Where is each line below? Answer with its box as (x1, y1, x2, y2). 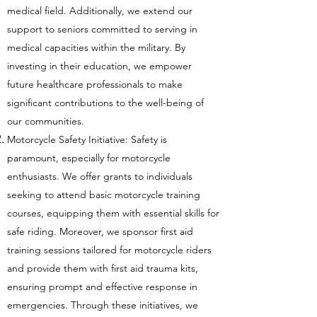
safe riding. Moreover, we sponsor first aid (7, 225, 193, 238)
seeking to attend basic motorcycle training (7, 188, 200, 201)
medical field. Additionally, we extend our (7, 4, 192, 17)
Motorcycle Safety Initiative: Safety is (7, 133, 167, 146)
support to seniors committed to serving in (7, 23, 197, 35)
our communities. (7, 115, 84, 127)
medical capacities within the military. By (7, 41, 185, 54)
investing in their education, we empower (7, 59, 192, 72)
